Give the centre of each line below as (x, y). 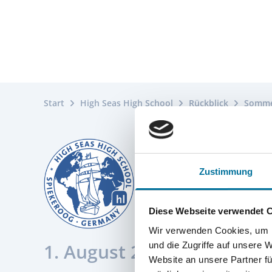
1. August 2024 (108, 251)
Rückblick (209, 103)
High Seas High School (127, 103)
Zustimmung (226, 171)
